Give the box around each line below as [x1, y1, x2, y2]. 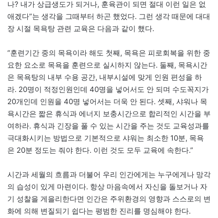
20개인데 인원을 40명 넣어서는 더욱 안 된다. [7, 96, 158, 106]
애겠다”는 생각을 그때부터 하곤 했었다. [7, 11, 139, 21]
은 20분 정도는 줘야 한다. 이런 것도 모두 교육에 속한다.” [7, 145, 193, 155]
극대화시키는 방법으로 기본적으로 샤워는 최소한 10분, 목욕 [7, 133, 204, 143]
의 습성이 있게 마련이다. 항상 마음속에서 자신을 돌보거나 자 [7, 182, 207, 191]
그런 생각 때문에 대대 [139, 11, 210, 21]
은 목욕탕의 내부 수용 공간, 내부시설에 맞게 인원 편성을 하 [7, 72, 202, 82]
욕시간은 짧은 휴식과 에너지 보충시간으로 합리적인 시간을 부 [7, 109, 211, 118]
